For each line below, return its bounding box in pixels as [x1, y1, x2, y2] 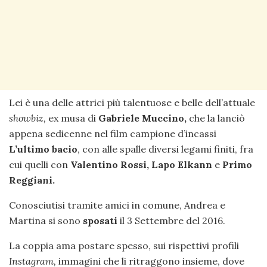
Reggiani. [9, 174, 55, 187]
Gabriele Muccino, [98, 112, 187, 125]
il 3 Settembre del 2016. [117, 215, 225, 227]
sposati [83, 215, 117, 227]
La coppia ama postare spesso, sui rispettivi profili [9, 240, 239, 252]
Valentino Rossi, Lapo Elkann [70, 159, 212, 171]
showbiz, [9, 112, 46, 125]
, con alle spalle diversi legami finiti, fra [77, 143, 253, 156]
